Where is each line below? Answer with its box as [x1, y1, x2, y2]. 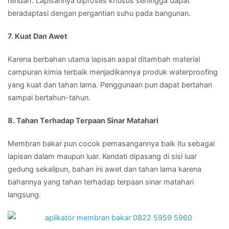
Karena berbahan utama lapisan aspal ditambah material [8, 54, 200, 63]
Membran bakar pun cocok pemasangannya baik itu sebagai [8, 139, 215, 148]
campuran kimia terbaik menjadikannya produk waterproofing [8, 67, 218, 76]
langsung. [8, 190, 41, 199]
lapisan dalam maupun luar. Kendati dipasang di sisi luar [8, 152, 197, 161]
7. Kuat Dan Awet [8, 31, 67, 40]
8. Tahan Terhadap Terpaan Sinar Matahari [8, 116, 158, 125]
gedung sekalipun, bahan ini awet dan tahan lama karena [8, 165, 201, 174]
